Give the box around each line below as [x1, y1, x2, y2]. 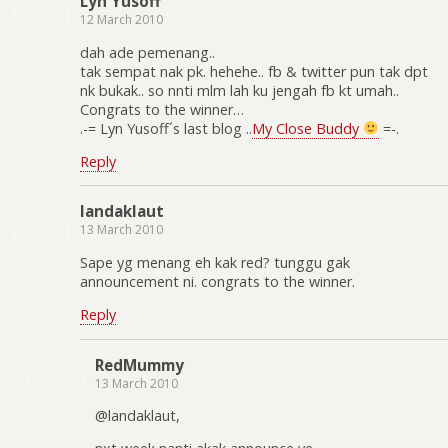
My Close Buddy [252, 118, 363, 138]
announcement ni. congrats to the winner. [80, 271, 355, 291]
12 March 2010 [80, 11, 163, 29]
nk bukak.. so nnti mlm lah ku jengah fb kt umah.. [80, 80, 399, 100]
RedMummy [95, 354, 184, 375]
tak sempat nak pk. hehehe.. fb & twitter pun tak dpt [80, 61, 428, 81]
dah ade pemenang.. [80, 42, 215, 62]
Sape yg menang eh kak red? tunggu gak [80, 252, 350, 272]
